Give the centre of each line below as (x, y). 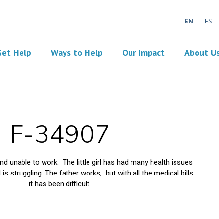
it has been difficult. (60, 184)
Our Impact (143, 53)
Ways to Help (77, 53)
